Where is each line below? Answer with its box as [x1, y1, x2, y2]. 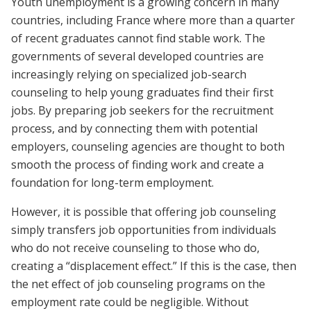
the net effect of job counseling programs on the [11, 276, 265, 292]
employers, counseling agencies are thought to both [11, 138, 285, 154]
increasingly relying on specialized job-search [11, 66, 246, 82]
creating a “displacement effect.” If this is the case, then [11, 258, 296, 274]
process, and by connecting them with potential [11, 120, 258, 136]
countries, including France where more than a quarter [11, 12, 295, 28]
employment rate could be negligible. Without [11, 294, 249, 310]
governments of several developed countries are [11, 48, 264, 64]
